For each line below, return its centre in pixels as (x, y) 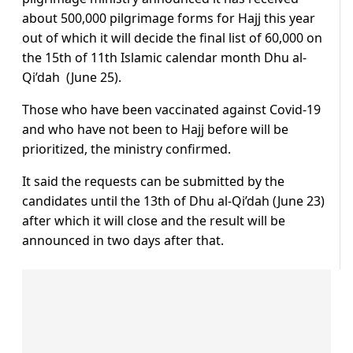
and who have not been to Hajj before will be (155, 130)
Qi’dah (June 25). (72, 78)
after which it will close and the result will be (154, 221)
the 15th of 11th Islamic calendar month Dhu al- (164, 58)
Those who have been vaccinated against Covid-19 (171, 110)
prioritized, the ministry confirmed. (126, 149)
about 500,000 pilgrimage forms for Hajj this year (169, 19)
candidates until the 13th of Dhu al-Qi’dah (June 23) (173, 201)
